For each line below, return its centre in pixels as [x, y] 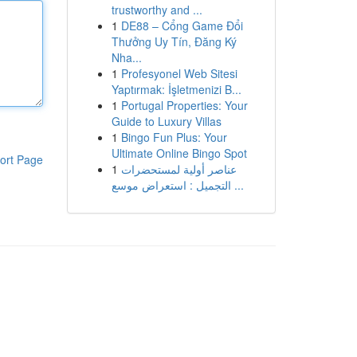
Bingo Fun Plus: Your [174, 137]
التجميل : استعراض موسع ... [237, 185]
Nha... [126, 57]
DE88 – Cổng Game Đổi [182, 25]
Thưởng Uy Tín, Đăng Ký [174, 41]
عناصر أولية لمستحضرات [178, 169]
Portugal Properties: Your [184, 105]
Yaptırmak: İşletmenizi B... [176, 89]
